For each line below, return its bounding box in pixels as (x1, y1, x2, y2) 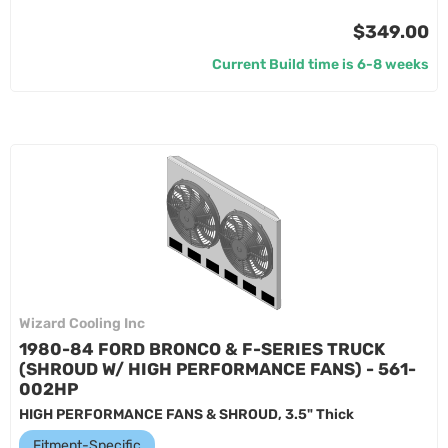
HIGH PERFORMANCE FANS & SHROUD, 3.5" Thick (19, 406, 354, 423)
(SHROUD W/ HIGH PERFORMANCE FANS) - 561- (19, 359, 416, 379)
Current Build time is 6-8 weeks (212, 56, 429, 73)
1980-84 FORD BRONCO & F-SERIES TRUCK (19, 339, 385, 359)
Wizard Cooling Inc (19, 315, 145, 332)
